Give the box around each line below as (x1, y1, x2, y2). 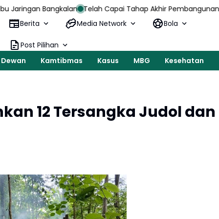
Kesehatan (165, 55, 204, 66)
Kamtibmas (41, 55, 83, 66)
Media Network (77, 18, 127, 28)
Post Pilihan (21, 40, 59, 50)
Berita (20, 18, 40, 28)
